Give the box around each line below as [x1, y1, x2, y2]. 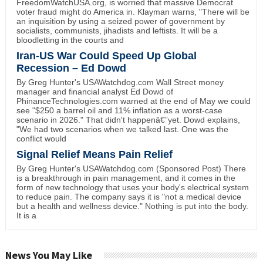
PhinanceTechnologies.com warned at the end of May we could [16, 96, 251, 106]
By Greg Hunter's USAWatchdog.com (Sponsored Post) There [16, 163, 246, 173]
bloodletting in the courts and [16, 35, 124, 45]
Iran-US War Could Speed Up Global [16, 49, 197, 62]
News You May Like [5, 248, 92, 262]
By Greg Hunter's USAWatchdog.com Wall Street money [16, 77, 224, 87]
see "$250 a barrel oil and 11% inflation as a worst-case [16, 105, 222, 115]
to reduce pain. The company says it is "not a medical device [16, 191, 241, 201]
